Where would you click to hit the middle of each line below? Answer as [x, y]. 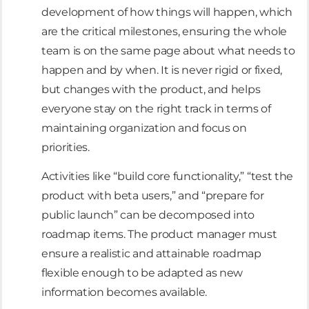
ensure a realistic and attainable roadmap [151, 254]
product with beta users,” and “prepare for [153, 196]
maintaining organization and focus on [144, 128]
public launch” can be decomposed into [148, 215]
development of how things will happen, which [167, 12]
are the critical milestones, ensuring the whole [164, 31]
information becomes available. [124, 292]
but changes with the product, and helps [151, 89]
